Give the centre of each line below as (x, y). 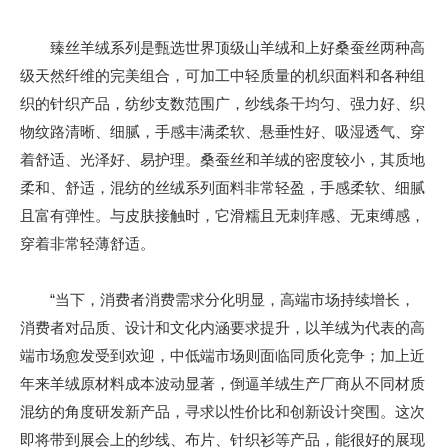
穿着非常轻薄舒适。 (87, 244)
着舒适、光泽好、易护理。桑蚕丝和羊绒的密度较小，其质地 (222, 160)
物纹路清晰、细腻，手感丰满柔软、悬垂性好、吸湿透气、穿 (222, 132)
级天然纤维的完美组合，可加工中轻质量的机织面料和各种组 (222, 76)
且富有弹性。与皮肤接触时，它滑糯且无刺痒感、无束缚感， (222, 216)
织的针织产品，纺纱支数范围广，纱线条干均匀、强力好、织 (222, 104)
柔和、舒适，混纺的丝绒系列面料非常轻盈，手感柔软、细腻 (222, 188)
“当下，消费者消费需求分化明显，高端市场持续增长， (217, 300)
